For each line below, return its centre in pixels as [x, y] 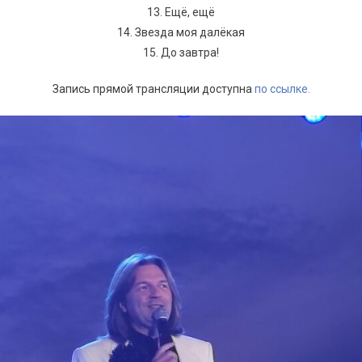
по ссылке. [282, 89]
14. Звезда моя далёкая [181, 32]
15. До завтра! [181, 53]
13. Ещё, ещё [181, 12]
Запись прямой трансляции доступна [153, 89]
